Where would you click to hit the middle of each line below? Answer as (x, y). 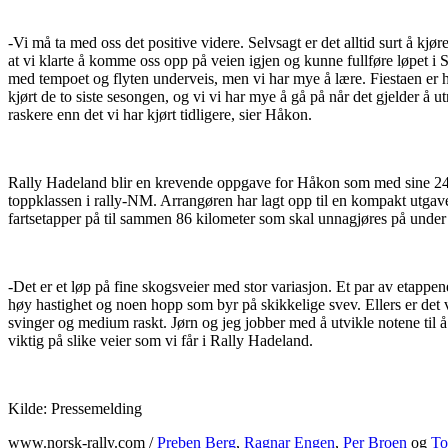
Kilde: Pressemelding (75, 408)
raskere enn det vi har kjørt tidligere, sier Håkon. (160, 114)
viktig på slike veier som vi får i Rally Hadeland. (160, 340)
